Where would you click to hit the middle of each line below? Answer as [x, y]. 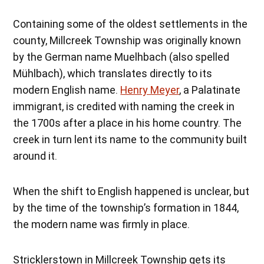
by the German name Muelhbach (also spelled [121, 57]
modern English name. [67, 90]
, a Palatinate [210, 90]
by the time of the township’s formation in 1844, [126, 208]
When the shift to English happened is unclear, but [131, 192]
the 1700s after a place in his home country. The [128, 123]
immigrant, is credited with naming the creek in [124, 107]
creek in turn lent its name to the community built [130, 140]
